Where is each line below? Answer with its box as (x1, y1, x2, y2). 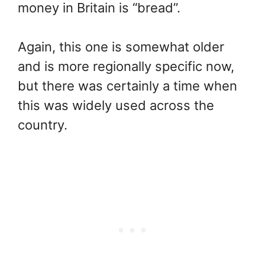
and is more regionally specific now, (18, 58, 234, 74)
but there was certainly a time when (18, 77, 237, 93)
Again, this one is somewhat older (18, 38, 224, 54)
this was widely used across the (18, 97, 214, 113)
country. (18, 117, 67, 132)
